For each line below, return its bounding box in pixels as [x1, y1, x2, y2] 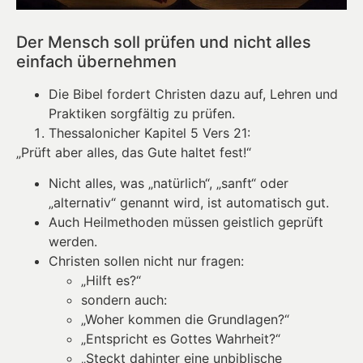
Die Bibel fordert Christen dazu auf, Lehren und [49, 85, 338, 102]
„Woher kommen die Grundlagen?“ [81, 310, 289, 327]
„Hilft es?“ [81, 271, 141, 288]
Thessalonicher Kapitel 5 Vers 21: [49, 124, 250, 141]
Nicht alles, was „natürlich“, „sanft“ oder [49, 174, 288, 191]
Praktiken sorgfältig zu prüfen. [49, 105, 235, 122]
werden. [49, 233, 97, 250]
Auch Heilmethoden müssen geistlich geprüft [49, 213, 323, 230]
